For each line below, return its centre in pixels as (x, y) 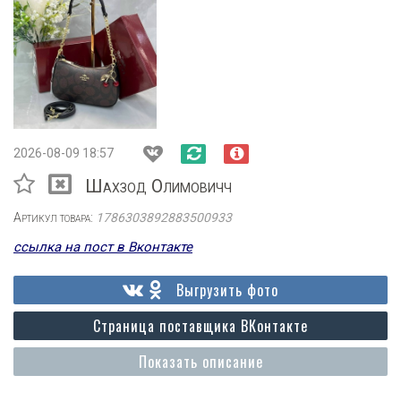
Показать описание (200, 362)
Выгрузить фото (227, 290)
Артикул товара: (55, 218)
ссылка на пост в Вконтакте (103, 247)
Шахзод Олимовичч (158, 186)
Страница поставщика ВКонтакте (200, 326)
